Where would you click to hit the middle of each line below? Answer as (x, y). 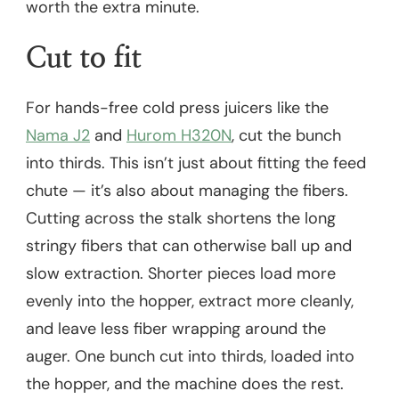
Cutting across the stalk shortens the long (181, 219)
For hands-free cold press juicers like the (177, 108)
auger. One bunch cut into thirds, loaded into (190, 357)
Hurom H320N (179, 136)
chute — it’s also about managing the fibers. (187, 191)
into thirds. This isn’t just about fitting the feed (196, 163)
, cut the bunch (286, 136)
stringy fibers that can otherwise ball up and (189, 246)
